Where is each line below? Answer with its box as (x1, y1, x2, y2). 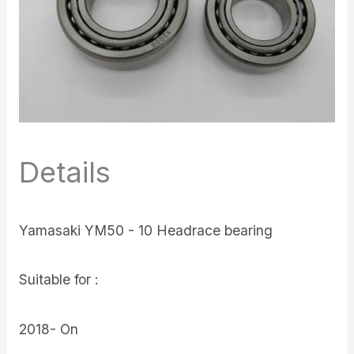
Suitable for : (19, 271, 100, 288)
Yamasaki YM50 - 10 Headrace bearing (19, 221, 273, 239)
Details (19, 154, 111, 190)
